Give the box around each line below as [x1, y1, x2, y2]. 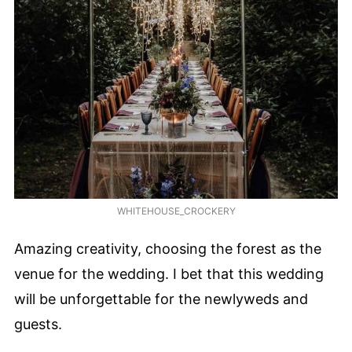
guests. [14, 315, 62, 332]
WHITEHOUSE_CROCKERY [116, 205, 236, 218]
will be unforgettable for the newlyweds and [14, 290, 308, 307]
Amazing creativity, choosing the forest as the [14, 240, 321, 257]
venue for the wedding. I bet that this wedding [14, 265, 324, 282]
